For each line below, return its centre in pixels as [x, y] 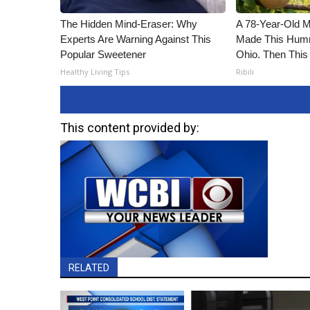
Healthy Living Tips [95, 72]
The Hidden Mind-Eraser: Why [129, 24]
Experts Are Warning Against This [136, 39]
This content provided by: [130, 128]
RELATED [89, 267]
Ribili [245, 72]
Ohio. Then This [272, 54]
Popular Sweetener [103, 54]
